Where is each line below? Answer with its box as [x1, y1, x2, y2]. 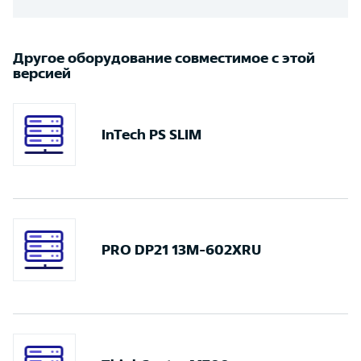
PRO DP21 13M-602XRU [102, 242, 261, 257]
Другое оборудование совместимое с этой [13, 50, 315, 65]
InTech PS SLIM [102, 127, 201, 142]
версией [13, 65, 71, 81]
